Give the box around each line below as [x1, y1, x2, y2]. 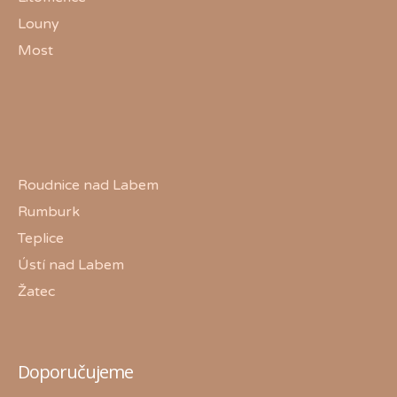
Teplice [18, 229, 64, 247]
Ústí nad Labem [18, 255, 124, 274]
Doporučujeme [18, 359, 133, 384]
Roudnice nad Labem [18, 175, 159, 194]
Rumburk [18, 202, 80, 221]
